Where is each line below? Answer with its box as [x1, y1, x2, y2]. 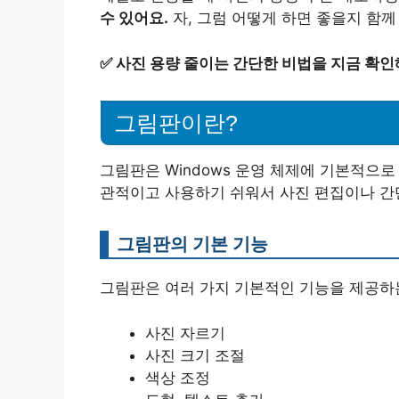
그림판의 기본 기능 [117, 232, 268, 256]
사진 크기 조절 [145, 346, 245, 364]
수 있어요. [100, 9, 168, 27]
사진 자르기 [145, 323, 225, 342]
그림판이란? [114, 110, 238, 136]
